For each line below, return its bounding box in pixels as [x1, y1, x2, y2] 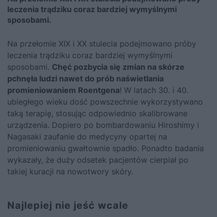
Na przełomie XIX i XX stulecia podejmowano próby [7, 38, 196, 48]
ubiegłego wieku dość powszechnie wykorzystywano [7, 96, 203, 107]
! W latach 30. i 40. [120, 85, 188, 95]
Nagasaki [7, 131, 41, 141]
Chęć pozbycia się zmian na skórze [52, 62, 185, 72]
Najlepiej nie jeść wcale [7, 199, 128, 211]
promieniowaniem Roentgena [7, 85, 120, 95]
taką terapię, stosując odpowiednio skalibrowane [7, 108, 187, 118]
